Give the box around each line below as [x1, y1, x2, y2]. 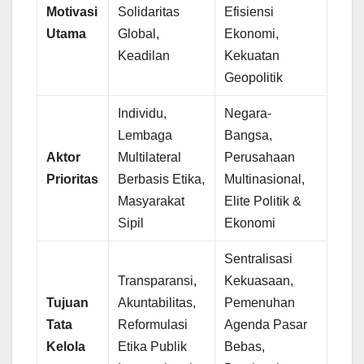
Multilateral [118, 150, 182, 165]
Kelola [46, 340, 86, 354]
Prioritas [46, 172, 99, 187]
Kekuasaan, [224, 274, 294, 288]
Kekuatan [224, 49, 280, 63]
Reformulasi [118, 318, 188, 332]
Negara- [224, 106, 272, 121]
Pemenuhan [224, 296, 296, 310]
